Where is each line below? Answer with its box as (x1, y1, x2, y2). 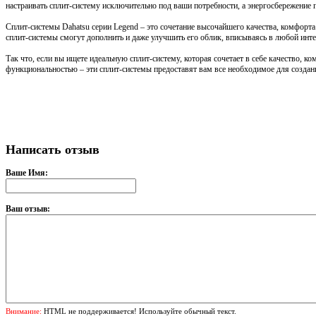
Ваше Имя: (6, 168, 48, 178)
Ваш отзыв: (6, 204, 50, 214)
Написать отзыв (6, 142, 99, 157)
